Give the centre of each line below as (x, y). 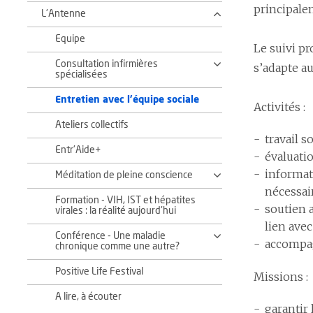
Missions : (281, 277)
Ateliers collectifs (92, 125)
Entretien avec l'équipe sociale (127, 100)
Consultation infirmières (107, 64)
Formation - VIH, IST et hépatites (125, 201)
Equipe (70, 39)
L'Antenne (64, 14)
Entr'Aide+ (78, 150)
